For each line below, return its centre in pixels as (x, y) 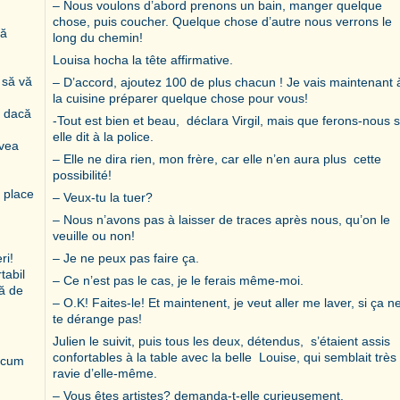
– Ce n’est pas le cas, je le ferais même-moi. (178, 280)
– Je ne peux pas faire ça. (126, 258)
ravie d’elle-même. (105, 373)
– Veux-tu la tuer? (103, 197)
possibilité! (82, 175)
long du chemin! (98, 37)
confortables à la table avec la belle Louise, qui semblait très (225, 357)
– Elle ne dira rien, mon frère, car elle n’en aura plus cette (217, 158)
